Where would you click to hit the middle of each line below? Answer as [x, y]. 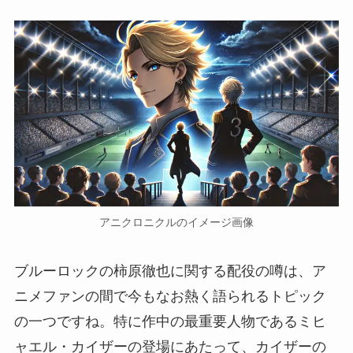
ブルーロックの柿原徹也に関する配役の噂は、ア [170, 271]
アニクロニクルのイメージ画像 [176, 223]
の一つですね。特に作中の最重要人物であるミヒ [170, 322]
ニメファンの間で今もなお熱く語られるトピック [170, 297]
